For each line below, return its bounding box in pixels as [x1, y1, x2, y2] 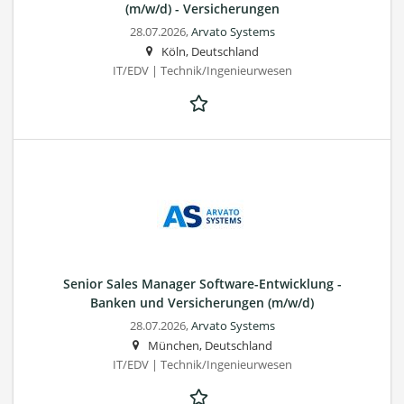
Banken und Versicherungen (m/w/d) [90, 293, 314, 311]
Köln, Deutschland [161, 43, 259, 60]
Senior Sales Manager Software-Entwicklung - [62, 274, 342, 292]
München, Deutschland [147, 337, 272, 353]
